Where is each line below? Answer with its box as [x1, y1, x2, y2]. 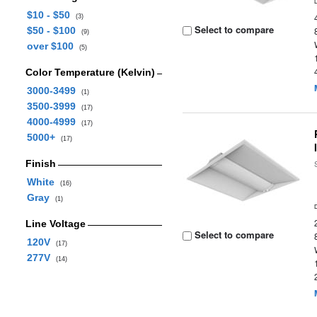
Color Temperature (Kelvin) [25, 67, 155, 78]
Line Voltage [25, 218, 86, 229]
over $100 [26, 40, 79, 52]
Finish [25, 158, 56, 169]
